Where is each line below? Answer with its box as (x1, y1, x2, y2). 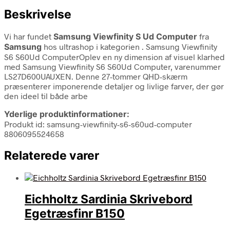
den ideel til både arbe (4, 90, 88, 101)
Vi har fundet (4, 31, 53, 41)
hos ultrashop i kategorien (42, 41, 142, 51)
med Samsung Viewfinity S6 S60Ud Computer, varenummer (4, 61, 221, 71)
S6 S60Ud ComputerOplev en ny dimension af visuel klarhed (4, 51, 225, 62)
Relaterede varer (4, 148, 99, 163)
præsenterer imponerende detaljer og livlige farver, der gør (4, 81, 224, 91)
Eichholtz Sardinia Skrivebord (25, 192, 193, 207)
